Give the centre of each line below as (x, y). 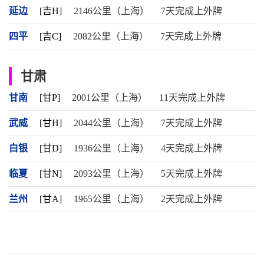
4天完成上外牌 (192, 148)
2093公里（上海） (111, 174)
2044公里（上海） (111, 123)
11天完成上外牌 (192, 98)
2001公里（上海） (110, 98)
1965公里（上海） (111, 199)
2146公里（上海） (111, 11)
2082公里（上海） (111, 36)
